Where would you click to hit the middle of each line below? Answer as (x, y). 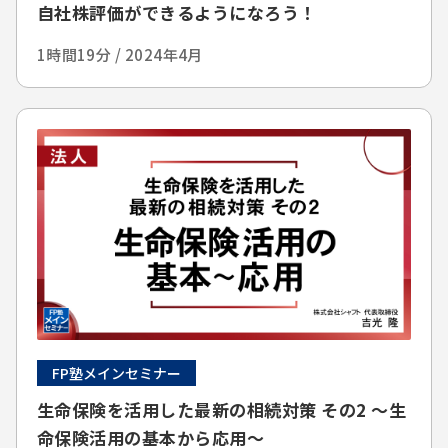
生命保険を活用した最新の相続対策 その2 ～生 (221, 409)
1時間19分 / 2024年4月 (119, 55)
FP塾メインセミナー (116, 372)
